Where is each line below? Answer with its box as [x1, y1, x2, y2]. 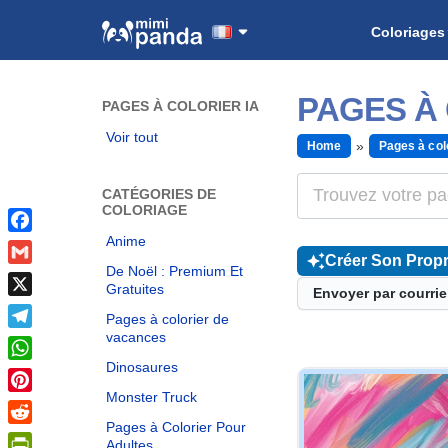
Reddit [8, 428, 53, 444]
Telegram [8, 332, 70, 348]
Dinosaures [106, 359, 178, 375]
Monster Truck [106, 389, 197, 405]
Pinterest [8, 396, 69, 412]
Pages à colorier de [106, 311, 229, 327]
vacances [106, 329, 166, 345]
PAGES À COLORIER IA [102, 98, 259, 114]
